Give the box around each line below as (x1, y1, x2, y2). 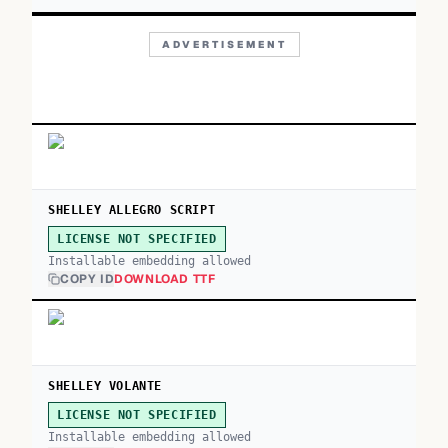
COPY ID (60, 271, 115, 287)
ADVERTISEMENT (161, 38, 287, 51)
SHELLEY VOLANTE (48, 379, 162, 393)
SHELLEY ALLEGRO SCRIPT (48, 203, 216, 217)
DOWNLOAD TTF (114, 271, 216, 287)
